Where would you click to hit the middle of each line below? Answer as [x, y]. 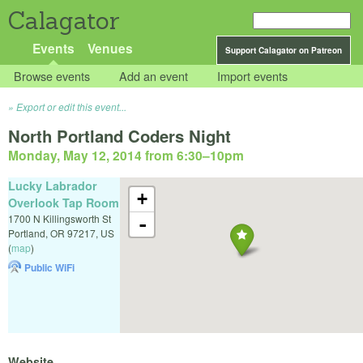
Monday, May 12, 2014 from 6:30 [105, 156]
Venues [110, 48]
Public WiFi [49, 267]
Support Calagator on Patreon [284, 50]
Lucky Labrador [53, 185]
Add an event [154, 76]
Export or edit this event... [71, 107]
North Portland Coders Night [120, 136]
